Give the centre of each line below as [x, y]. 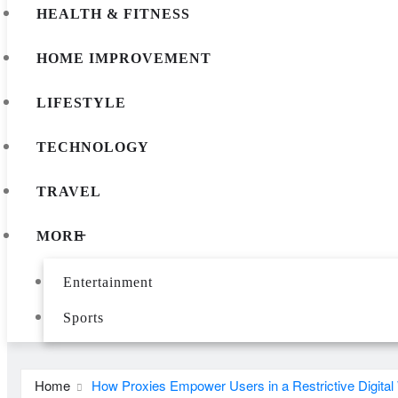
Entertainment [107, 282]
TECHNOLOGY [93, 147]
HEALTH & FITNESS [113, 13]
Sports [83, 317]
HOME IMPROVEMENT [124, 58]
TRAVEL [69, 191]
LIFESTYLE [81, 102]
